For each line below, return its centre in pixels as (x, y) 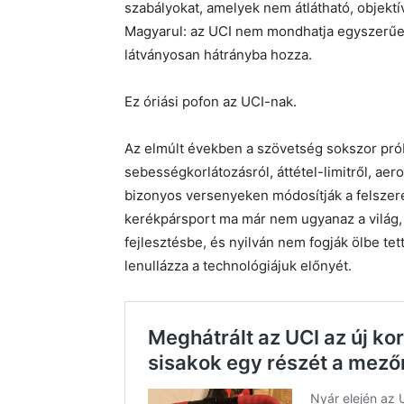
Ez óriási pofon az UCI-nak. (211, 102)
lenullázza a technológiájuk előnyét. (238, 266)
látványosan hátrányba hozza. (218, 55)
